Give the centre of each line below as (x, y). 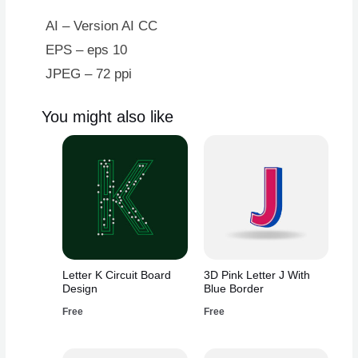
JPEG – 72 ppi (89, 74)
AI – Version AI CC (102, 26)
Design (80, 289)
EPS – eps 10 (87, 50)
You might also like (108, 117)
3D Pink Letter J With (257, 276)
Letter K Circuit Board (117, 276)
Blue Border (233, 289)
